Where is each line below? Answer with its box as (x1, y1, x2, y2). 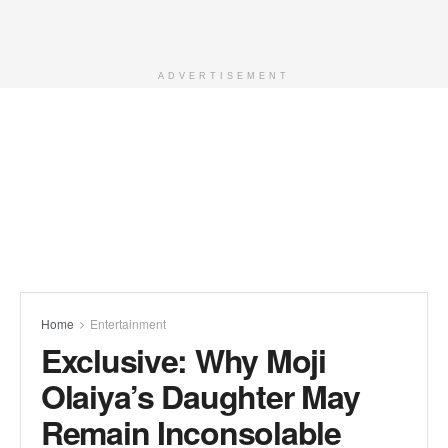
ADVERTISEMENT (158, 71, 290, 81)
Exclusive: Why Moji (41, 337, 326, 383)
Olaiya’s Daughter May (41, 373, 361, 419)
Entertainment (90, 315, 166, 332)
